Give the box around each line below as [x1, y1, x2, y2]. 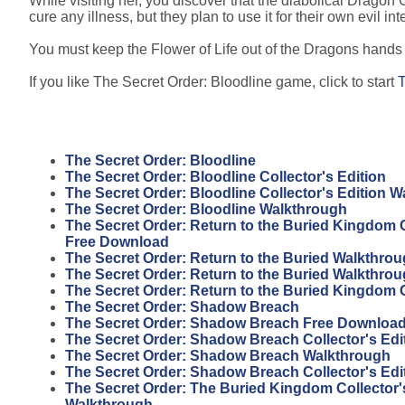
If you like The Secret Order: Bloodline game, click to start [29, 73, 398, 89]
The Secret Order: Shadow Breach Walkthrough [65, 347, 391, 363]
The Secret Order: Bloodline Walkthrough [65, 201, 347, 217]
